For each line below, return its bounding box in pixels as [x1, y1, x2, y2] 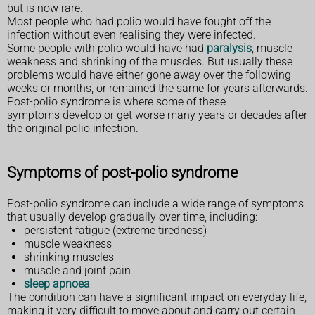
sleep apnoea [24, 276, 90, 290]
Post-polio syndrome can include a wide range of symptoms [7, 196, 304, 210]
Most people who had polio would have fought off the [7, 14, 271, 28]
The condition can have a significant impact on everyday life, [7, 290, 307, 304]
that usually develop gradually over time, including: [7, 210, 257, 224]
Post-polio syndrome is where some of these [7, 94, 226, 108]
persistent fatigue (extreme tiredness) [24, 223, 207, 237]
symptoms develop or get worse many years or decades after [7, 108, 307, 122]
